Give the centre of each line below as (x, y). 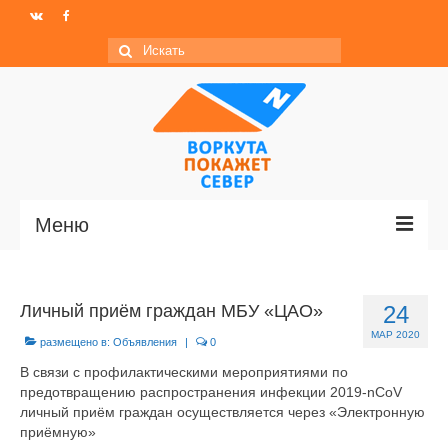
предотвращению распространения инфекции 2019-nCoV (211, 392)
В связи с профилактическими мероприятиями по (184, 372)
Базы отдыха (93, 402)
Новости (76, 320)
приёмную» (58, 432)
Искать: (134, 48)
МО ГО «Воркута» (110, 361)
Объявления (145, 342)
